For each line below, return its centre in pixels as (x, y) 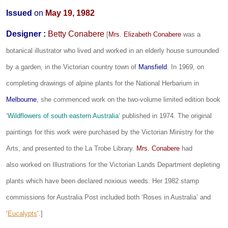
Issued (19, 13)
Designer (24, 34)
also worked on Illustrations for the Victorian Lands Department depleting (113, 164)
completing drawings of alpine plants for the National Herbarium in (103, 83)
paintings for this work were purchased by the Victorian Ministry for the (110, 132)
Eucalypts (22, 213)
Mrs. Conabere (158, 148)
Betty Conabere (76, 34)
